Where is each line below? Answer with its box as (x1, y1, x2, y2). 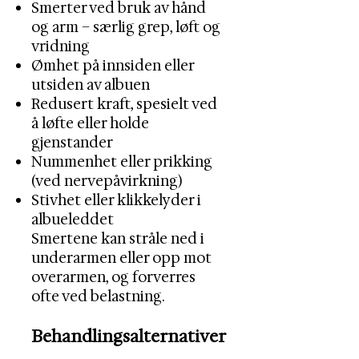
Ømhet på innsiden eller (31, 56, 194, 75)
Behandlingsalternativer (31, 325, 226, 348)
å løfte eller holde (31, 114, 149, 133)
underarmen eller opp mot (31, 248, 212, 268)
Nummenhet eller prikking (31, 152, 212, 171)
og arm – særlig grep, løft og (31, 18, 220, 37)
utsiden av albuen (31, 75, 150, 95)
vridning (31, 37, 90, 56)
